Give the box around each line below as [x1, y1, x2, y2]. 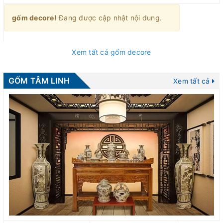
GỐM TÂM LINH [8, 75, 70, 86]
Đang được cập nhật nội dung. [56, 13, 162, 22]
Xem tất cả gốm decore [72, 47, 151, 56]
